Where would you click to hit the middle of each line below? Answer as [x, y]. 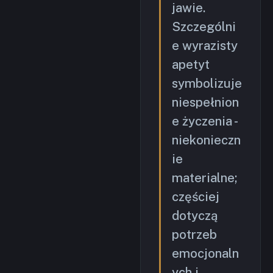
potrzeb [194, 235]
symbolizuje [207, 84]
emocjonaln [205, 254]
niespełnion [205, 103]
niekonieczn [206, 140]
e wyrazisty [205, 46]
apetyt [191, 65]
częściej [196, 197]
